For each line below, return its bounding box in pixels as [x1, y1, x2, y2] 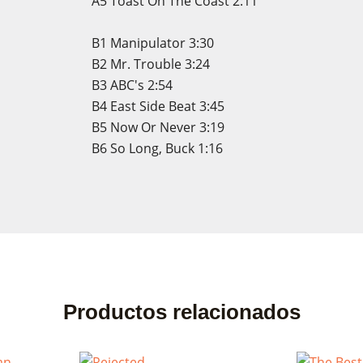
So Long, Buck [109, 139, 194, 157]
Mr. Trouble [109, 55, 181, 73]
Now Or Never [109, 118, 196, 136]
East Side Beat [109, 97, 196, 115]
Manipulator [109, 34, 186, 52]
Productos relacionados [62, 300, 301, 324]
